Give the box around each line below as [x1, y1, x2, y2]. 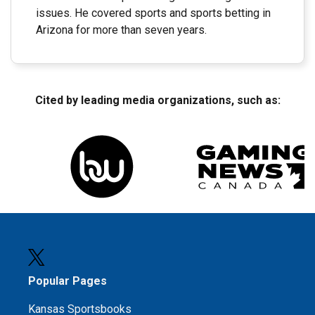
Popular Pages [28, 274, 107, 288]
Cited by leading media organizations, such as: [34, 94, 281, 108]
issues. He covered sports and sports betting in [36, 6, 271, 20]
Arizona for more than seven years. [36, 23, 207, 37]
